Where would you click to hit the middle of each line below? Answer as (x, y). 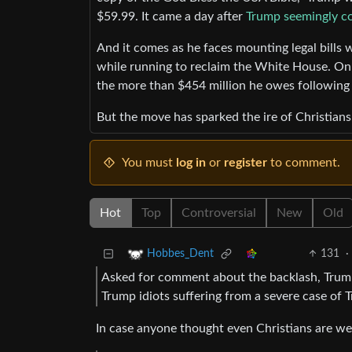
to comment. (304, 163)
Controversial (219, 213)
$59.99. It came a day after (171, 17)
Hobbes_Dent (180, 254)
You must (149, 163)
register (246, 163)
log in (191, 163)
